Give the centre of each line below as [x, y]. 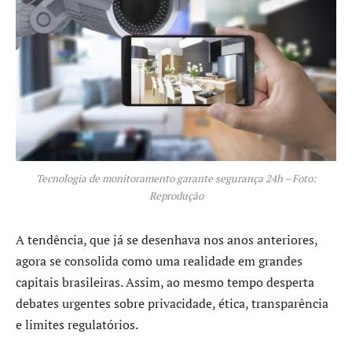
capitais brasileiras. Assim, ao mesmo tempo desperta [165, 282]
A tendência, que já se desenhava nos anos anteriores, [167, 240]
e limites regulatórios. [77, 325]
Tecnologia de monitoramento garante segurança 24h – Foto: [176, 179]
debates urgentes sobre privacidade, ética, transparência [172, 304]
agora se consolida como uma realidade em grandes [159, 261]
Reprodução [176, 196]
